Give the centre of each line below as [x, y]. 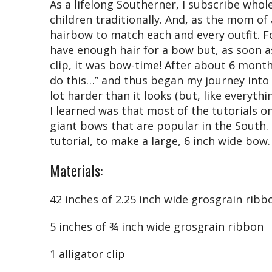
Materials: [76, 170]
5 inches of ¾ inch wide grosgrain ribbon [157, 226]
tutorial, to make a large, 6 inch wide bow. [160, 141]
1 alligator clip [87, 253]
